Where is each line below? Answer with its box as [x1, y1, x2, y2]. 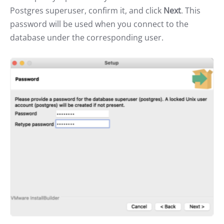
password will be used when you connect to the [10, 18, 188, 29]
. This [181, 4, 200, 16]
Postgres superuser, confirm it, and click [10, 4, 163, 16]
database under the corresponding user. [10, 31, 163, 43]
